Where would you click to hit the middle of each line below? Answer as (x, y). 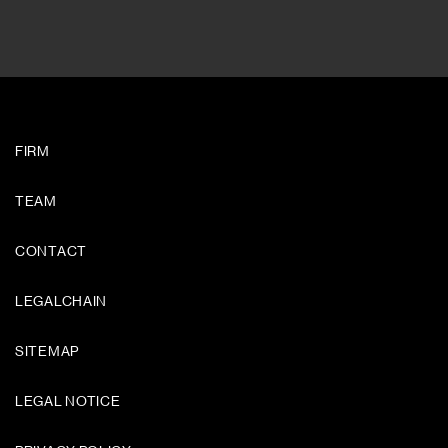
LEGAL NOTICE (68, 401)
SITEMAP (47, 351)
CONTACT (51, 251)
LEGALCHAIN (61, 301)
